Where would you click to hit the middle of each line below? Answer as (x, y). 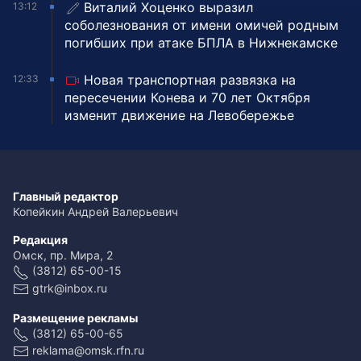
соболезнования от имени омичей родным (201, 25)
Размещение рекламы (75, 317)
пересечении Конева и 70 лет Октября (187, 98)
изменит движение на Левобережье (179, 116)
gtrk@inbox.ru (70, 288)
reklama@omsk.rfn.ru (88, 350)
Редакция (40, 240)
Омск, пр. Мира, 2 (63, 255)
